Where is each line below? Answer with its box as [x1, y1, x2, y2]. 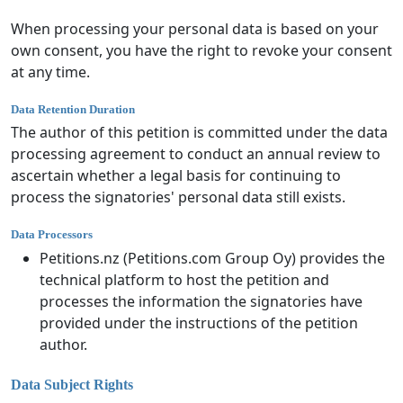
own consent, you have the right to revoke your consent [11, 40, 392, 60]
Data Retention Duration [11, 102, 135, 116]
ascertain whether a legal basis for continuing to [11, 166, 341, 186]
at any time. [11, 61, 90, 82]
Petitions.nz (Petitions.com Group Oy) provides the [40, 247, 385, 268]
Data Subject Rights [11, 376, 133, 392]
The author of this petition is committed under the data [11, 122, 388, 143]
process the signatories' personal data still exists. [11, 187, 345, 208]
